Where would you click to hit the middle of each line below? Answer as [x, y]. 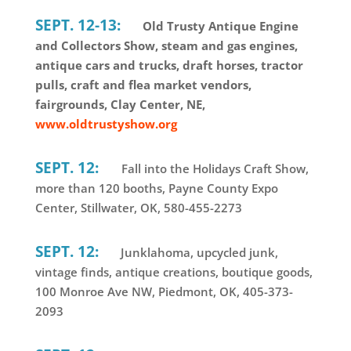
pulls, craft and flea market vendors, [143, 84]
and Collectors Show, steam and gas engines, [166, 45]
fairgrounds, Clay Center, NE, [120, 104]
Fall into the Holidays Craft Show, [215, 168]
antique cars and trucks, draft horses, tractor [169, 65]
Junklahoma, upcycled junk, [197, 252]
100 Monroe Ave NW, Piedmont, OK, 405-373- [164, 291]
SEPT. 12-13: [78, 24]
